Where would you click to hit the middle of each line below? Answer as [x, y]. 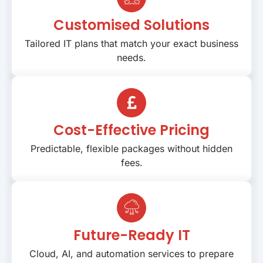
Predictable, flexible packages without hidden [131, 148]
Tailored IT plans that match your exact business [131, 43]
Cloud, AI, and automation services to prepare [131, 253]
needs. [131, 57]
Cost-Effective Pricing [131, 130]
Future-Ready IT [131, 235]
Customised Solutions [131, 25]
